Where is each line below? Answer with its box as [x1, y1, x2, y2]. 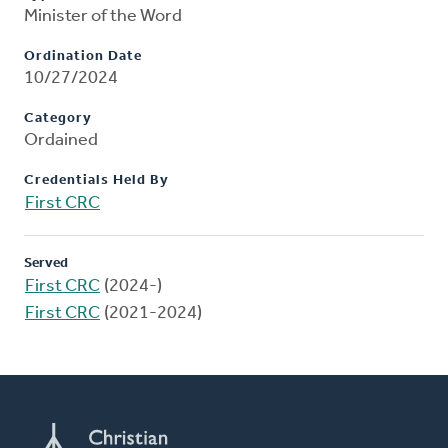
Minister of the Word [24, 7, 182, 27]
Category [24, 111, 92, 127]
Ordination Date [24, 49, 142, 65]
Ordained [24, 131, 98, 151]
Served [24, 256, 68, 272]
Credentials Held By [24, 173, 169, 189]
